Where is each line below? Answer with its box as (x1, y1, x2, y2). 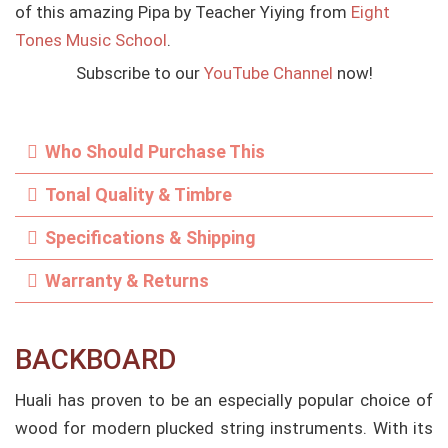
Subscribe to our (75, 62, 204, 83)
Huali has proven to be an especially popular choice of (15, 389, 433, 410)
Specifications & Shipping (45, 226, 256, 248)
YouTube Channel (203, 62, 333, 83)
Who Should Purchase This (45, 140, 265, 162)
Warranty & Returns (45, 269, 209, 291)
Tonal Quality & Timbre (45, 183, 232, 205)
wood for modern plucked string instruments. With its (15, 417, 433, 438)
